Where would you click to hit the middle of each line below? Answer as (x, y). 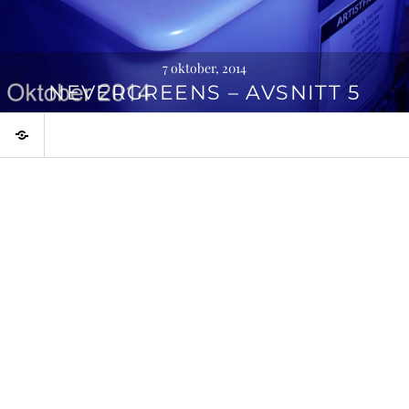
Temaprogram (74, 119)
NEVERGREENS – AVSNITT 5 (204, 93)
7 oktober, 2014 (204, 68)
